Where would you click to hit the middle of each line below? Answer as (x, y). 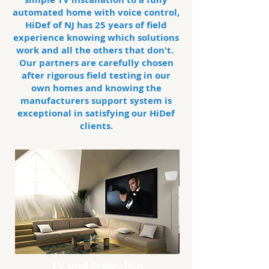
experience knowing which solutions (96, 38)
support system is (130, 101)
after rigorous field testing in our (96, 75)
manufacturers (55, 101)
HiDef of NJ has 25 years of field (96, 25)
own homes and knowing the (96, 88)
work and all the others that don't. (96, 50)
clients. (96, 126)
